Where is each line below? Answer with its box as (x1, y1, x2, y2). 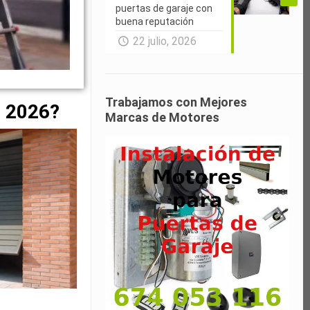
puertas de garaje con (116, 2, 213, 14)
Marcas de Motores (105, 109, 220, 125)
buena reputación (116, 15, 194, 27)
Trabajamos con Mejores (105, 94, 248, 109)
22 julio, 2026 (132, 34, 197, 48)
